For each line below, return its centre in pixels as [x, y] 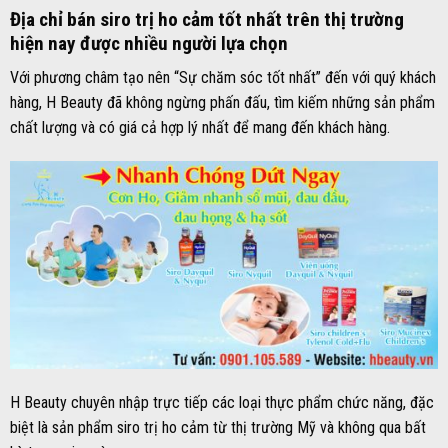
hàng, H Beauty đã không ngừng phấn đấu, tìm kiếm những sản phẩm [222, 103]
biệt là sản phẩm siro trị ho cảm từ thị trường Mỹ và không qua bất [218, 428]
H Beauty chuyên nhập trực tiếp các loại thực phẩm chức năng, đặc [222, 403]
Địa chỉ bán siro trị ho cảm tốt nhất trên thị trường [207, 19]
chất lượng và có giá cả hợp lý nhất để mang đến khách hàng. [200, 128]
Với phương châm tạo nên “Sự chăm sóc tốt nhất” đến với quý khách [223, 78]
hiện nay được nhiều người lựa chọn [149, 43]
